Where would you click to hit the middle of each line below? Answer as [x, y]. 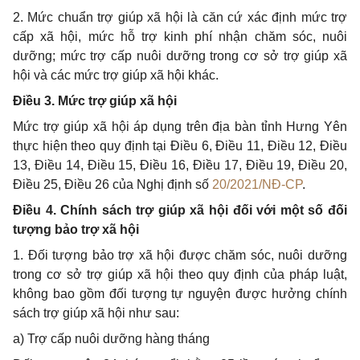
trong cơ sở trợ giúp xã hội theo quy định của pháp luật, [180, 275]
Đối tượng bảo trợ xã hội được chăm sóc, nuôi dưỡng [188, 256]
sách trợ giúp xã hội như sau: [96, 313]
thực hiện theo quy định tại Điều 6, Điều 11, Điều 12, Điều [180, 146]
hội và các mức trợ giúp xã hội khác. [116, 76]
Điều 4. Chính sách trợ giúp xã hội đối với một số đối [180, 211]
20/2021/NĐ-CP [257, 185]
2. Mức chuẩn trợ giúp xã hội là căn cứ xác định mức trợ [180, 18]
